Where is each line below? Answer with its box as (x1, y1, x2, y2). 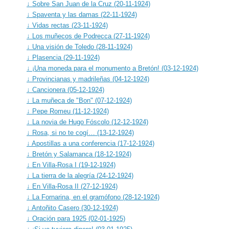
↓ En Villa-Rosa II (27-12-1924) (27, 182, 118, 190)
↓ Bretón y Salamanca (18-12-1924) (27, 150, 131, 158)
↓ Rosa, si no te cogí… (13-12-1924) (27, 128, 134, 136)
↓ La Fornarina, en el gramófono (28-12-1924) (27, 193, 159, 201)
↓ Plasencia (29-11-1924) (27, 53, 100, 61)
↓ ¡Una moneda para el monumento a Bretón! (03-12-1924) (27, 64, 198, 72)
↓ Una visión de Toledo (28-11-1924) (27, 42, 132, 51)
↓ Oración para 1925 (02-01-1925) (27, 214, 125, 222)
